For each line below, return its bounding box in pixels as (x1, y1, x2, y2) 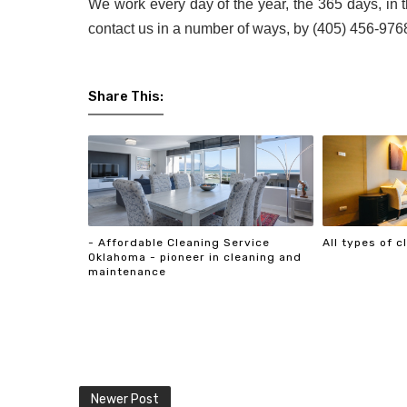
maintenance (88, 264, 166, 278)
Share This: (88, 88, 164, 104)
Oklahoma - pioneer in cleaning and (88, 250, 302, 263)
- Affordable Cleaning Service (88, 235, 270, 249)
